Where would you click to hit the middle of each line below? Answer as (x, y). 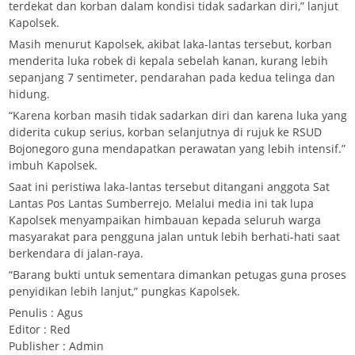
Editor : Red (40, 329)
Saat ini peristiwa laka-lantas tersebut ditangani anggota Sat (169, 186)
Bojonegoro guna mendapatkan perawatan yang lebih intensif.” (177, 148)
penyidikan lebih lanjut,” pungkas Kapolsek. (124, 291)
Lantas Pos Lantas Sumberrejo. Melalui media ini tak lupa (161, 203)
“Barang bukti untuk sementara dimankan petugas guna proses (177, 274)
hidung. (29, 94)
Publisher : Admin (56, 345)
